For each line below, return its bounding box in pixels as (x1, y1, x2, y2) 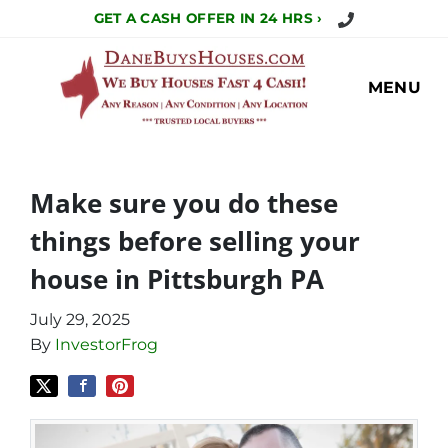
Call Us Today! (337, 9, 438, 25)
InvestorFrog (55, 335, 158, 355)
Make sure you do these (30, 186, 338, 222)
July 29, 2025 (30, 310, 130, 330)
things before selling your (30, 224, 360, 260)
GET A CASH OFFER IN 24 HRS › (93, 10, 323, 26)
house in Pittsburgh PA (30, 262, 324, 298)
